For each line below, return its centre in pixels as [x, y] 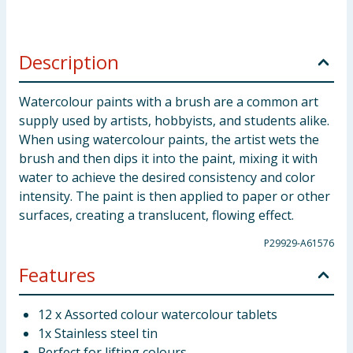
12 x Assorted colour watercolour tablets [158, 314]
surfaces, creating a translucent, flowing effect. [156, 215]
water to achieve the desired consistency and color [167, 177]
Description [69, 62]
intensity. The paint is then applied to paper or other [175, 196]
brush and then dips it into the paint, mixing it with [168, 158]
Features [57, 275]
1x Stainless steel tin [98, 333]
